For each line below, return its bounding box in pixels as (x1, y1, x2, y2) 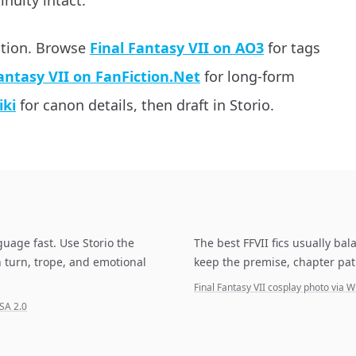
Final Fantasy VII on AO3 (90, 38, 264, 57)
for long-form (204, 67, 295, 86)
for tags (268, 38, 320, 57)
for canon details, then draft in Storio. (20, 95, 274, 114)
